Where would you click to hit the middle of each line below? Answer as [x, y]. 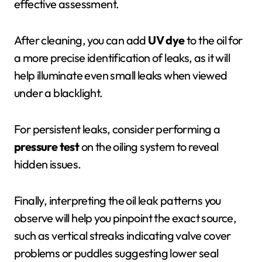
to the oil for [213, 40]
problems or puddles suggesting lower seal [116, 253]
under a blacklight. [58, 93]
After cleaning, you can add [81, 40]
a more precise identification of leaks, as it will [122, 58]
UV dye [166, 40]
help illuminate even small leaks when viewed [121, 75]
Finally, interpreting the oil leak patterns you [118, 200]
